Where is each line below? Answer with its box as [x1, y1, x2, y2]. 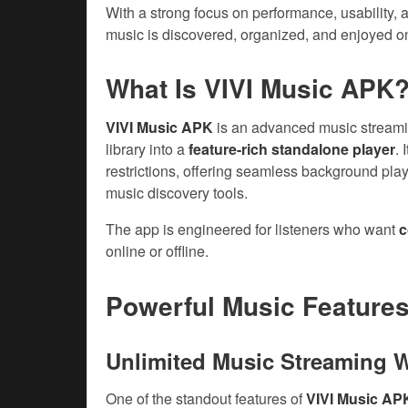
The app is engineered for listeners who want [106, 219, 399, 240]
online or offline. [106, 240, 209, 262]
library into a [106, 138, 189, 160]
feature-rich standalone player [189, 138, 395, 160]
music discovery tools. [106, 182, 248, 204]
